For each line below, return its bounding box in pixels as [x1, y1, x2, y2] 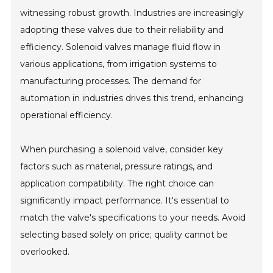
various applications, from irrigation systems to [20, 58, 218, 69]
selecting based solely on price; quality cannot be [20, 229, 229, 240]
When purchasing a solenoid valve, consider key [20, 143, 224, 155]
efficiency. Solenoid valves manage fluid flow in [20, 41, 221, 52]
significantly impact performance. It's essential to [20, 194, 230, 206]
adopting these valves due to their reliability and [20, 24, 224, 35]
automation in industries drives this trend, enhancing [20, 92, 244, 104]
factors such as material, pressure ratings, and [20, 160, 213, 172]
